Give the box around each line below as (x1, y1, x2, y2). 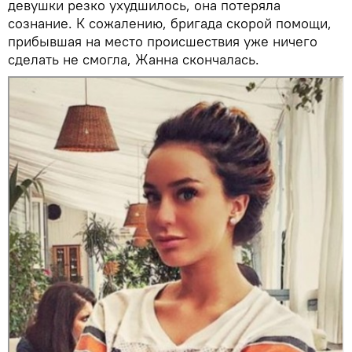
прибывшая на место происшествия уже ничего (8, 31, 317, 50)
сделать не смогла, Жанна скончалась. (8, 49, 259, 68)
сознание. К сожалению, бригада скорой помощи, (8, 13, 332, 32)
